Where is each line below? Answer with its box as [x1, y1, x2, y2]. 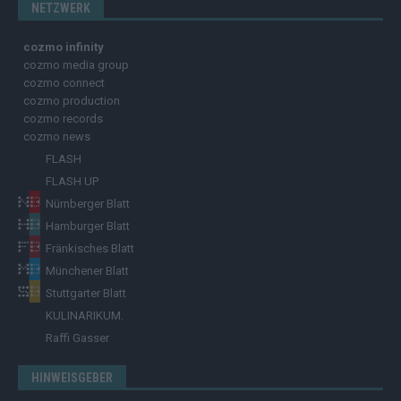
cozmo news [23, 130, 90, 144]
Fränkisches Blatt [46, 242, 134, 256]
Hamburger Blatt [46, 219, 130, 234]
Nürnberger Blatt [46, 197, 132, 211]
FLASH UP [46, 175, 98, 189]
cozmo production [23, 94, 120, 108]
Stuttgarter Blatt [46, 286, 126, 301]
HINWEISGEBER [31, 371, 113, 386]
